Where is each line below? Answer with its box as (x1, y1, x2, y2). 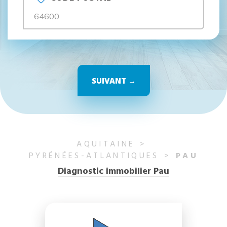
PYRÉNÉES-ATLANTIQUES (29, 149, 159, 163)
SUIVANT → (91, 75, 136, 86)
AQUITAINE (77, 138, 135, 151)
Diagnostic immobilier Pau (58, 164, 169, 179)
